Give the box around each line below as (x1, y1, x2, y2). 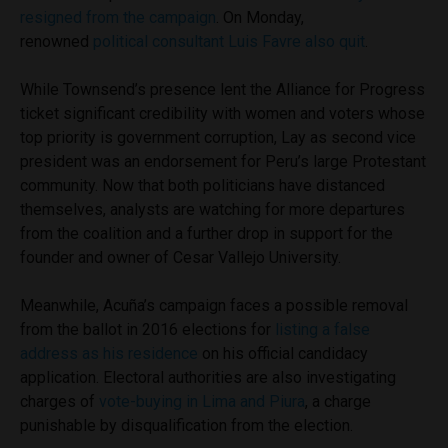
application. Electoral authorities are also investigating (20, 368, 396, 388)
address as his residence (20, 344, 198, 364)
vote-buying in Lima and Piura (99, 392, 305, 412)
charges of (20, 392, 99, 412)
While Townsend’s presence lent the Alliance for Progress (20, 80, 425, 100)
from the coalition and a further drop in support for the (20, 224, 393, 244)
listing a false (275, 320, 370, 340)
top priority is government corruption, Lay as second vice (20, 128, 416, 148)
